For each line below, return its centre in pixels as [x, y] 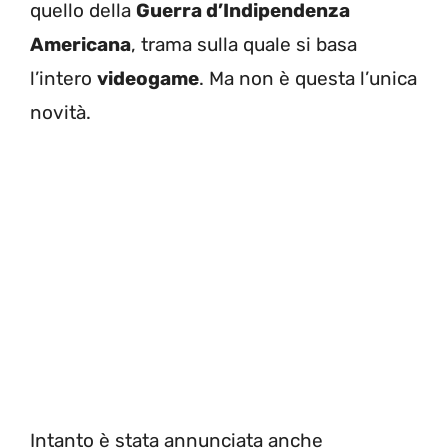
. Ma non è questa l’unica [308, 78]
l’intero [63, 78]
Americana [80, 44]
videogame [148, 78]
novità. [60, 112]
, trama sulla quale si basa [244, 44]
